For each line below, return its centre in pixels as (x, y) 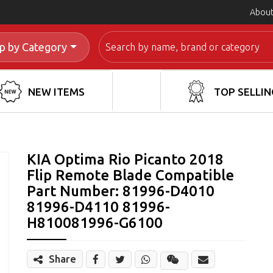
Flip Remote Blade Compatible (130, 175)
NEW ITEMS (56, 91)
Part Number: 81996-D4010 (120, 191)
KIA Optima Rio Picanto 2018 (125, 160)
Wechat (191, 265)
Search (113, 39)
